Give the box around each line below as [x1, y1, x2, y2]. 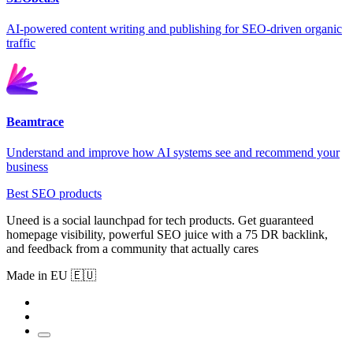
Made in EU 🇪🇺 [6, 268, 96, 282]
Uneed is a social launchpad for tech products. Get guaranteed [6, 213, 314, 227]
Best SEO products [6, 186, 102, 200]
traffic [6, 36, 35, 50]
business [6, 159, 48, 173]
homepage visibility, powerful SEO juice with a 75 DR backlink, [6, 227, 328, 241]
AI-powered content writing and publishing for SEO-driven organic [6, 22, 342, 36]
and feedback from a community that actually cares [6, 241, 258, 255]
